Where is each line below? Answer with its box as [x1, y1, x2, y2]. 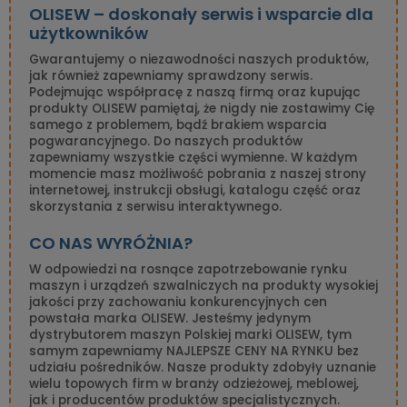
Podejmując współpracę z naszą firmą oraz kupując [29, 84, 361, 101]
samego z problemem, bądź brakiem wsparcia [29, 116, 327, 134]
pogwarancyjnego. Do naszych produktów [29, 133, 303, 150]
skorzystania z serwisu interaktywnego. [29, 198, 282, 215]
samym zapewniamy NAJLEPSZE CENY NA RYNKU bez [29, 342, 359, 360]
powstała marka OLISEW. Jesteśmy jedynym [29, 310, 311, 327]
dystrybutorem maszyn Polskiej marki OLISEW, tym [29, 326, 352, 343]
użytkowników [29, 22, 148, 45]
